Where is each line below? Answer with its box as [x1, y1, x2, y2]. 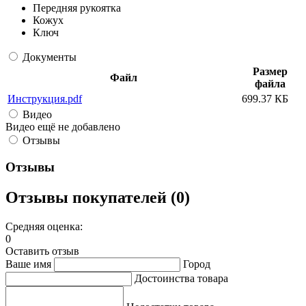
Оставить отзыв [5, 245, 79, 257]
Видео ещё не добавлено [5, 121, 120, 133]
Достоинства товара [135, 272, 228, 284]
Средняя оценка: [5, 220, 83, 232]
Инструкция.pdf [8, 93, 82, 105]
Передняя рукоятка [33, 2, 121, 14]
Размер [253, 66, 288, 78]
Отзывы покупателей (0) [5, 189, 190, 206]
